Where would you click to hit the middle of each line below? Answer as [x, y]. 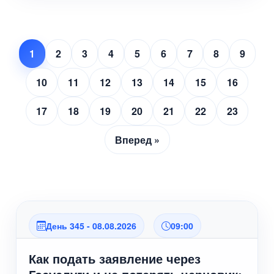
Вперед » [137, 140]
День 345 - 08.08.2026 [91, 226]
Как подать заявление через [115, 258]
